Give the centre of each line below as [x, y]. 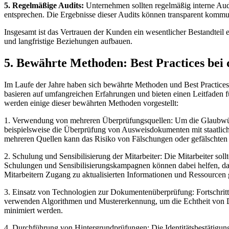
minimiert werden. [33, 211]
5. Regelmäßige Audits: [44, 6]
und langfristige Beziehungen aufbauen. [68, 41]
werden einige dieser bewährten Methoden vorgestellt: [91, 103]
